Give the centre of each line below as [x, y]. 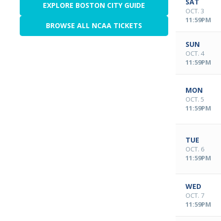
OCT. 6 [195, 149]
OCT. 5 [195, 99]
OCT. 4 [195, 53]
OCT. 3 [195, 11]
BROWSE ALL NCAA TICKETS [94, 26]
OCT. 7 [195, 195]
